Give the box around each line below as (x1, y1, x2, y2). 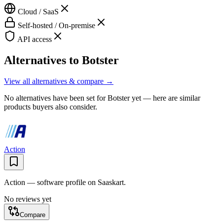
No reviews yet (4, 195, 51, 204)
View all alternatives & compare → (4, 77, 113, 86)
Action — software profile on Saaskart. (4, 178, 126, 187)
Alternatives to (4, 54, 82, 67)
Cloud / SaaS (16, 7, 59, 16)
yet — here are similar (130, 94, 200, 103)
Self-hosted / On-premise (16, 21, 95, 30)
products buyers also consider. (4, 103, 97, 111)
